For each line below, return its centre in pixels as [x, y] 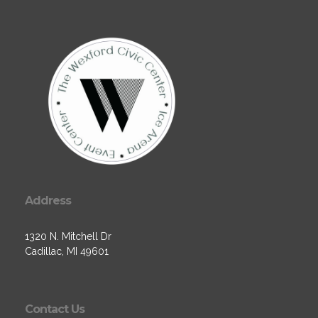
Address [48, 201]
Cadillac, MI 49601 [67, 251]
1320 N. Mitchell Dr [68, 236]
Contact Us [55, 309]
